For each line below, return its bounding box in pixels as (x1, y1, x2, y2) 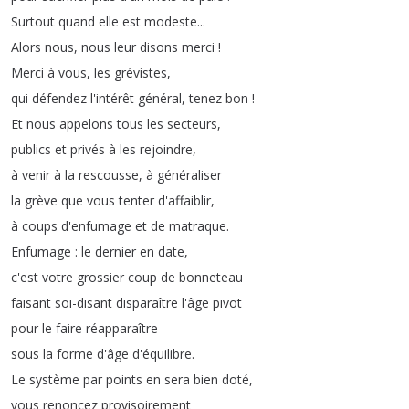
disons (140, 38, 178, 56)
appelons (59, 115, 113, 132)
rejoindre (140, 141, 193, 158)
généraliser (157, 166, 222, 184)
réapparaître (86, 320, 158, 337)
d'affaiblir (158, 192, 211, 209)
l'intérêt (90, 89, 134, 107)
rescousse (79, 166, 139, 184)
